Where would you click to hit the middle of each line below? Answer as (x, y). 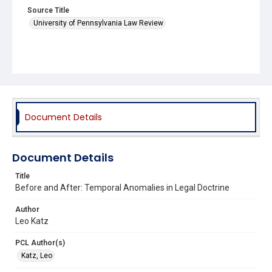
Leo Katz (32, 221)
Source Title (48, 10)
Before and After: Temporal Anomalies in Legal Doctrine (122, 187)
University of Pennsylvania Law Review (98, 23)
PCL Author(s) (40, 243)
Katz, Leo (37, 255)
